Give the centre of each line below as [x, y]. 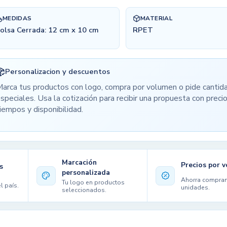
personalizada [86, 172]
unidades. [196, 188]
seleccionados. [84, 190]
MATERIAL [156, 18]
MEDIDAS [17, 18]
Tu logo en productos [93, 183]
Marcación [80, 162]
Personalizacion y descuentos [58, 72]
